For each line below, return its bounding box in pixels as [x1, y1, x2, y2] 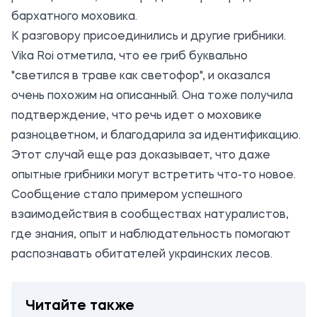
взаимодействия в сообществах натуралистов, [11, 209, 289, 221]
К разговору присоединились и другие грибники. [11, 31, 286, 42]
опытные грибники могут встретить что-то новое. [11, 170, 296, 181]
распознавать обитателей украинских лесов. [11, 249, 272, 260]
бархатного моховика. [11, 11, 137, 23]
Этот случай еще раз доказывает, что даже [11, 150, 270, 161]
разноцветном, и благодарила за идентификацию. [11, 130, 301, 142]
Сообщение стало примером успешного [11, 190, 243, 201]
